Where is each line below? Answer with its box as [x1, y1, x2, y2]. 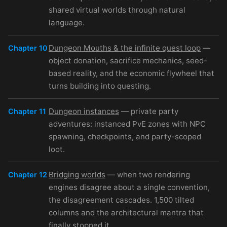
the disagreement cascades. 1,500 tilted [49, 195, 194, 205]
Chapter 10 [8, 43, 48, 52]
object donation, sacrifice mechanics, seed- [49, 55, 207, 65]
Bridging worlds [49, 169, 105, 179]
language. [49, 17, 85, 27]
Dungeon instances [49, 106, 119, 116]
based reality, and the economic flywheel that [49, 68, 214, 78]
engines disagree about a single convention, [49, 182, 210, 192]
